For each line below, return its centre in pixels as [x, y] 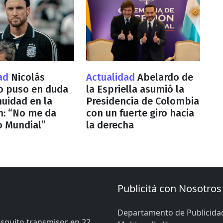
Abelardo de [165, 77]
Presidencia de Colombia [142, 101]
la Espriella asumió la [135, 89]
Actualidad [111, 77]
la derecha [110, 125]
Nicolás [28, 77]
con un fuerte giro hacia [140, 113]
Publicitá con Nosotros [169, 188]
